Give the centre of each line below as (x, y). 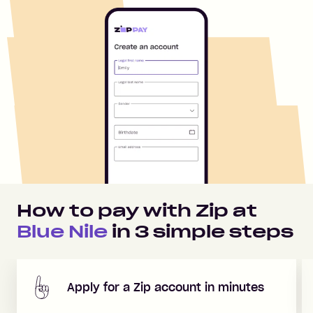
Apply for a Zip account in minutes (166, 287)
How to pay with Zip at (137, 211)
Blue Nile (62, 232)
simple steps (221, 232)
